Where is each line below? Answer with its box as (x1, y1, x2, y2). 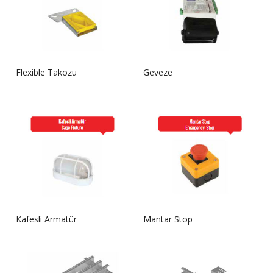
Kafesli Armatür (16, 213, 77, 225)
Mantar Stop (143, 213, 193, 225)
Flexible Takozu (16, 66, 77, 79)
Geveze (143, 66, 172, 79)
